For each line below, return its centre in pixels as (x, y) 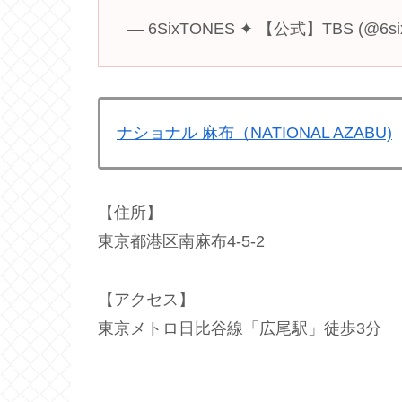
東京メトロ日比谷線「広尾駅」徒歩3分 (240, 328)
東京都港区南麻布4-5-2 (181, 242)
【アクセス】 (146, 299)
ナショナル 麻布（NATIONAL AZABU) (254, 133)
